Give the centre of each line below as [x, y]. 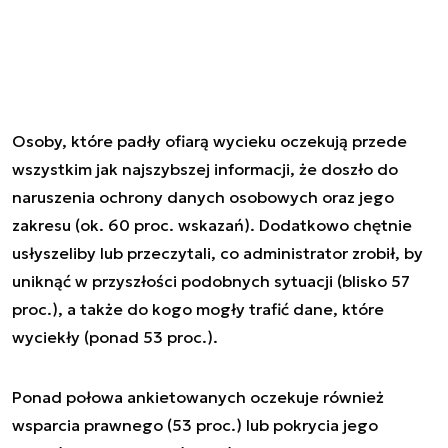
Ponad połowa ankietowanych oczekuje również [198, 396]
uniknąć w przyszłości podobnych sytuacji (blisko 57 [211, 280]
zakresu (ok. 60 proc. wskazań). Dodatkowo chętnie [212, 224]
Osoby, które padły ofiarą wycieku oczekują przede [209, 140]
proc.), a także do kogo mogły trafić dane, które [198, 308]
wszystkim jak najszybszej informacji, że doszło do [205, 168]
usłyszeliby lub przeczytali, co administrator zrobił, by [217, 252]
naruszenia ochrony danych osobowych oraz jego [203, 196]
